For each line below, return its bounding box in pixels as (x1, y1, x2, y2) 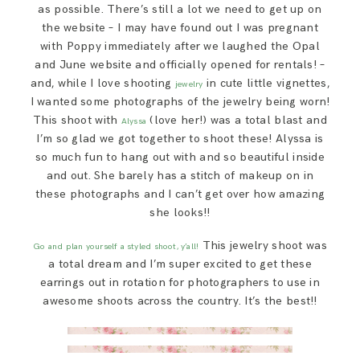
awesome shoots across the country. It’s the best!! (43, 293, 317, 308)
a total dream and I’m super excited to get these (48, 256, 312, 271)
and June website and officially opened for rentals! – (35, 57, 325, 72)
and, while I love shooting (31, 76, 175, 90)
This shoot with (33, 112, 121, 127)
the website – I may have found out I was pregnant (41, 20, 319, 35)
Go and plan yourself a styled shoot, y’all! (33, 240, 199, 252)
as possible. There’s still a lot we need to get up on (38, 2, 322, 16)
